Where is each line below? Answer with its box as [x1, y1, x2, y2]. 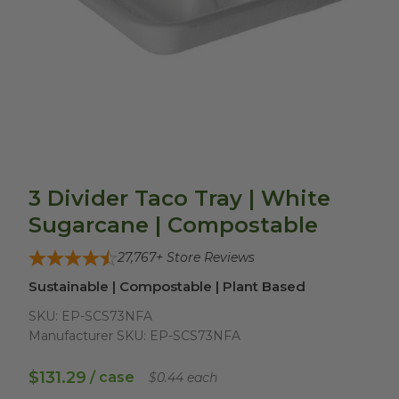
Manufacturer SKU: [28, 328, 146, 344]
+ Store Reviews [156, 249, 255, 265]
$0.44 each [149, 370, 217, 386]
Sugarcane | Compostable [28, 212, 318, 238]
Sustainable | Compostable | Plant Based [28, 278, 305, 295]
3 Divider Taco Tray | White [28, 185, 330, 211]
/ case [90, 369, 134, 386]
